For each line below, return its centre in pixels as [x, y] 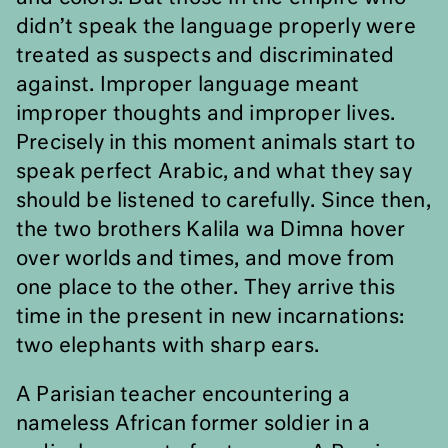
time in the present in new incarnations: [210, 317]
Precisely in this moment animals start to [216, 143]
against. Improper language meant [188, 85]
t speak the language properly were [240, 27]
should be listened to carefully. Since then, [223, 201]
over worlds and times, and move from [205, 259]
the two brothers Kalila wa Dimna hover [211, 230]
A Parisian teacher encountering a [183, 395]
